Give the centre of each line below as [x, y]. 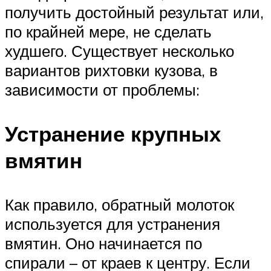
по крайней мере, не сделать [108, 32]
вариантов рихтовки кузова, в [111, 70]
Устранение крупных [113, 134]
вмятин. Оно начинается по [103, 243]
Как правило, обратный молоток [119, 205]
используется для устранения [113, 224]
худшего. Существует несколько [119, 51]
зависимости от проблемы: [102, 90]
